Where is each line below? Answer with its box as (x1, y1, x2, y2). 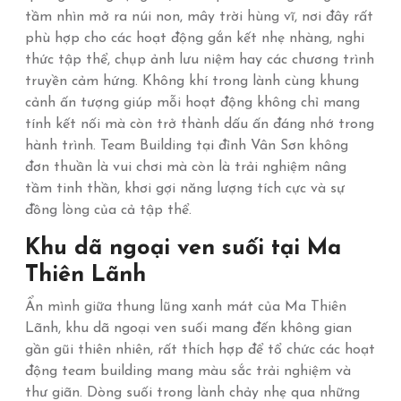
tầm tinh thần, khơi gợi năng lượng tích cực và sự (25, 182, 345, 196)
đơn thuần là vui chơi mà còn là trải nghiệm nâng (25, 160, 346, 175)
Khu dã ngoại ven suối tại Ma (25, 237, 341, 260)
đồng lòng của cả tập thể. (25, 203, 192, 218)
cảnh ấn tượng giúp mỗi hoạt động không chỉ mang (25, 96, 360, 110)
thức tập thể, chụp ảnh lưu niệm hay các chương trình (25, 53, 374, 67)
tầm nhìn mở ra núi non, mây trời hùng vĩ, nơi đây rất (25, 10, 373, 24)
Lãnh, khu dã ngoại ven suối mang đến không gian (25, 321, 352, 336)
